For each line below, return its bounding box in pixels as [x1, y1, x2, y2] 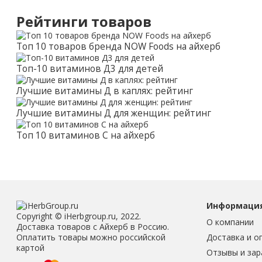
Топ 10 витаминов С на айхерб [16, 129, 155, 142]
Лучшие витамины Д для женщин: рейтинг [16, 106, 211, 119]
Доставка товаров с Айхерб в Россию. [16, 220, 169, 232]
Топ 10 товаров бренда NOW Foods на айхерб [16, 40, 220, 53]
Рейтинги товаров [16, 12, 151, 31]
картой [16, 242, 44, 253]
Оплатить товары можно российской [16, 231, 166, 243]
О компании [206, 216, 254, 227]
